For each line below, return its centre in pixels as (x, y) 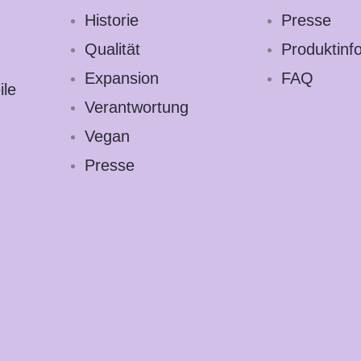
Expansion (122, 78)
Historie (112, 20)
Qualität (112, 49)
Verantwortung (137, 107)
